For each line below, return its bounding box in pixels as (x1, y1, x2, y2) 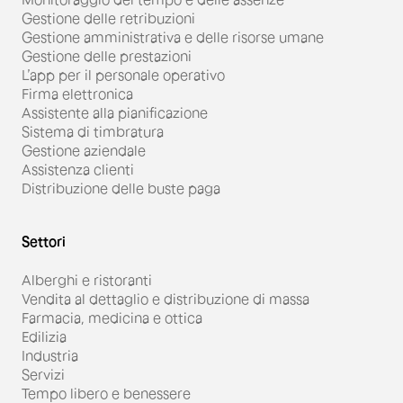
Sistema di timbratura (22, 122, 164, 139)
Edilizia (22, 327, 67, 345)
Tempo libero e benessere (22, 384, 191, 401)
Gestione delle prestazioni (22, 47, 192, 64)
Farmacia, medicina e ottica (22, 309, 202, 326)
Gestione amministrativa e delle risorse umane (22, 28, 324, 45)
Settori (22, 232, 66, 249)
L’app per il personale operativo (22, 66, 225, 83)
